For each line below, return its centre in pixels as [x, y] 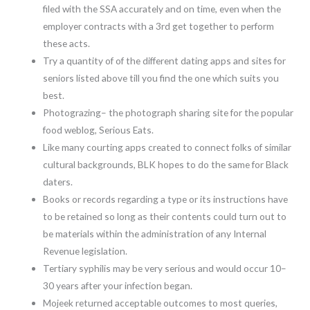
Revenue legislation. [85, 250]
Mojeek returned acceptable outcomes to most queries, [161, 302]
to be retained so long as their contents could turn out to [165, 216]
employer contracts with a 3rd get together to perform [159, 26]
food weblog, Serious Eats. [99, 129]
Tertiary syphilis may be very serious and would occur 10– [165, 268]
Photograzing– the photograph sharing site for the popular [168, 112]
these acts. [67, 43]
